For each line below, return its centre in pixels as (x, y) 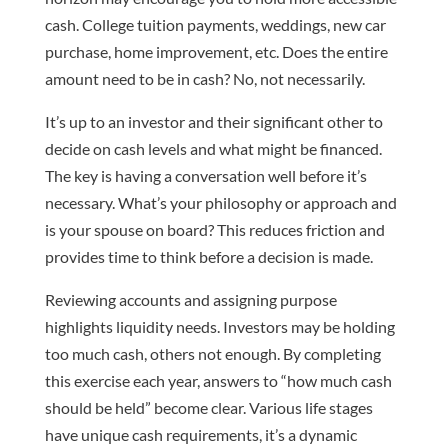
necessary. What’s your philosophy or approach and (220, 203)
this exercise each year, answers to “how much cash (218, 381)
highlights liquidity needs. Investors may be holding (219, 327)
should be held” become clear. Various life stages (208, 408)
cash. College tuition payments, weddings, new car (215, 25)
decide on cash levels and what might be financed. (213, 149)
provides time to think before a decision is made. (208, 257)
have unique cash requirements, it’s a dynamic (200, 435)
